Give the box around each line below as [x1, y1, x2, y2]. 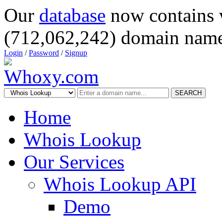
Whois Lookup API [44, 173, 196, 195]
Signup [65, 49, 87, 57]
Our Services [24, 151, 124, 172]
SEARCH [175, 89, 202, 97]
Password [29, 49, 59, 57]
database [39, 4, 106, 26]
